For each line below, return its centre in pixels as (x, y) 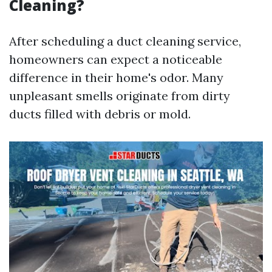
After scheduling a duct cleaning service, (125, 41)
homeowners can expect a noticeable (116, 59)
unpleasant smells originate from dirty (120, 96)
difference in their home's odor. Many (116, 77)
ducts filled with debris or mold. (100, 114)
